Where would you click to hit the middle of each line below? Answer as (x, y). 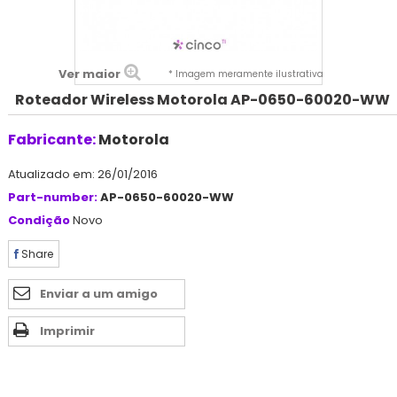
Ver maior (89, 74)
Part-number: (53, 197)
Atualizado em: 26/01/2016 (83, 174)
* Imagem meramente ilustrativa (245, 74)
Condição (39, 220)
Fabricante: (52, 139)
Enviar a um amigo (99, 293)
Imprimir (67, 331)
